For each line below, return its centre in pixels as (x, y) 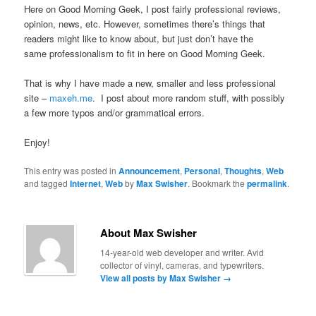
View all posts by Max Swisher (162, 278)
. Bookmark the (218, 183)
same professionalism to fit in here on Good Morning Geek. (145, 53)
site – (37, 97)
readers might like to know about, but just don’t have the (139, 38)
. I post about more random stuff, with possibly (189, 97)
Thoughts (243, 171)
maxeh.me (71, 97)
